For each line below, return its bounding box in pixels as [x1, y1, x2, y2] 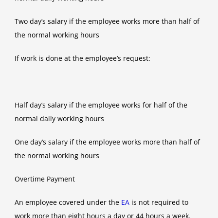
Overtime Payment [15, 174, 75, 184]
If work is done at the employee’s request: [15, 54, 150, 63]
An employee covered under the [15, 198, 121, 207]
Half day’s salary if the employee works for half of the [15, 100, 187, 110]
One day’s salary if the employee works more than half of [15, 137, 200, 147]
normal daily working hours [15, 114, 104, 124]
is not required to [129, 198, 188, 207]
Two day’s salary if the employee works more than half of [15, 17, 200, 26]
